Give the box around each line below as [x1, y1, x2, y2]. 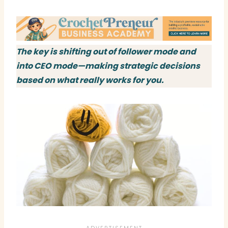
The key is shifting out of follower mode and [16, 45, 196, 58]
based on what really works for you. [16, 74, 164, 86]
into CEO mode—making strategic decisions [16, 60, 200, 72]
